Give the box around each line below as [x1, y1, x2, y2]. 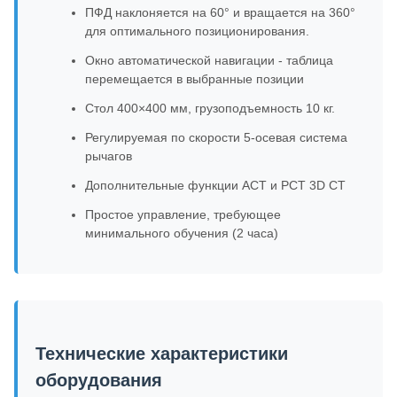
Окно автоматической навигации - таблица [85, 53, 333, 67]
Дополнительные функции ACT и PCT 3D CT [85, 178, 346, 192]
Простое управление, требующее [85, 207, 281, 222]
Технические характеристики [35, 344, 288, 363]
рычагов [85, 149, 132, 163]
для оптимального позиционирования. [85, 24, 309, 38]
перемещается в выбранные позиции [85, 72, 304, 86]
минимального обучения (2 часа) [85, 226, 278, 240]
